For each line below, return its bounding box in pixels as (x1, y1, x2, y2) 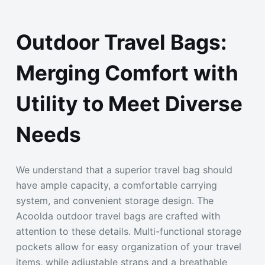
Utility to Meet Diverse (15, 91, 243, 117)
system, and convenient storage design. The (15, 194, 214, 206)
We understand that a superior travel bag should (15, 163, 232, 176)
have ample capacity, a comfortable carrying (15, 179, 217, 191)
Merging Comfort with (15, 60, 238, 86)
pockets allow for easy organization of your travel (15, 240, 241, 253)
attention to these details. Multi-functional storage (15, 225, 241, 237)
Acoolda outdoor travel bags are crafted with (15, 209, 220, 222)
